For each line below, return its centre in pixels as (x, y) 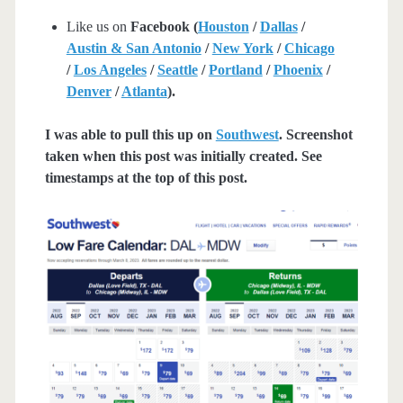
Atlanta (144, 91)
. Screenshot (315, 134)
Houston (223, 26)
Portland (235, 69)
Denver (89, 91)
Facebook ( (164, 26)
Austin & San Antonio (134, 48)
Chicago (309, 48)
